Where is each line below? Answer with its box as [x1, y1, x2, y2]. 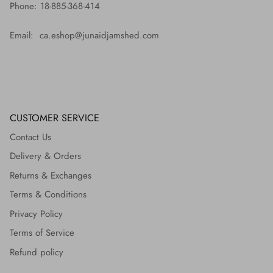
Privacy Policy [10, 207, 63, 221]
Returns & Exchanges [10, 168, 91, 182]
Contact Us [10, 130, 51, 144]
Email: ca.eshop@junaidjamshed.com [10, 28, 159, 42]
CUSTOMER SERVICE [10, 110, 99, 125]
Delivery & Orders [10, 149, 81, 163]
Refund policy [10, 245, 63, 259]
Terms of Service [10, 226, 74, 240]
